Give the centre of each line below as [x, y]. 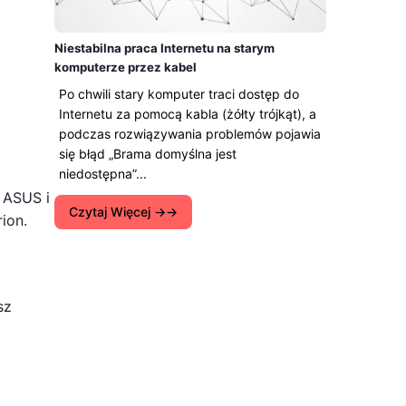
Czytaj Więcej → [117, 212]
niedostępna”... [103, 174]
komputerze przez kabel [126, 67]
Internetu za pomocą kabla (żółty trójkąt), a [188, 114]
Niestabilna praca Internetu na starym [164, 48]
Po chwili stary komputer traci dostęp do [179, 94]
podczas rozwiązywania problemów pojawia [190, 134]
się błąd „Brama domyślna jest [148, 154]
